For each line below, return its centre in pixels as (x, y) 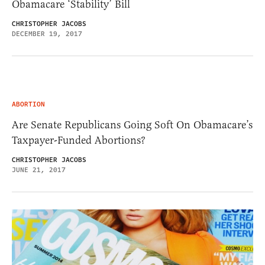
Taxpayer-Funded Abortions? (79, 140)
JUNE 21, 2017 (39, 170)
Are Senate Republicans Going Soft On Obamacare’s (132, 125)
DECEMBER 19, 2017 (47, 34)
